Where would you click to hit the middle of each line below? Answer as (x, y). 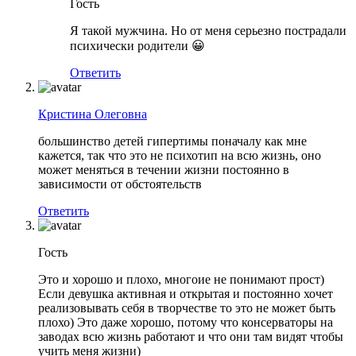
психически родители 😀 (137, 45)
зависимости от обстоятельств (120, 184)
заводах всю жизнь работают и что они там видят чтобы (191, 336)
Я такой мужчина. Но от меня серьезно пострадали (208, 30)
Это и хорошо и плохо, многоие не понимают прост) (181, 279)
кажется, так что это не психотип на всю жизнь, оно (180, 155)
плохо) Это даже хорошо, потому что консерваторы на (186, 322)
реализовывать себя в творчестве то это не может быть (187, 308)
